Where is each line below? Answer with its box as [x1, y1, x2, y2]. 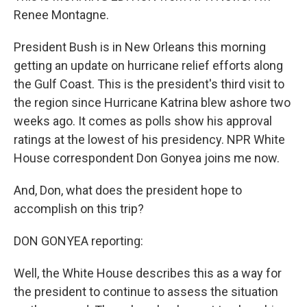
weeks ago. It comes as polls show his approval [14, 114, 272, 128]
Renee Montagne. [14, 8, 109, 22]
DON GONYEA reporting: [14, 234, 143, 248]
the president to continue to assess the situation [14, 284, 278, 299]
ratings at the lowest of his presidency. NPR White [14, 132, 285, 147]
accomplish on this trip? [14, 201, 144, 216]
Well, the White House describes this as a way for [14, 266, 282, 280]
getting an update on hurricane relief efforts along [14, 58, 283, 73]
